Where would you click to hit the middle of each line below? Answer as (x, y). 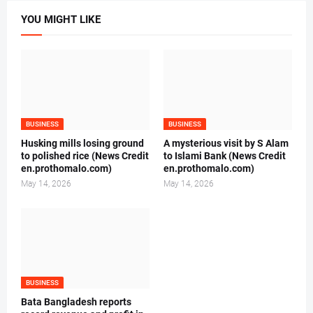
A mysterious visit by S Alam (226, 144)
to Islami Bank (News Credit (225, 156)
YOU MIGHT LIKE (61, 20)
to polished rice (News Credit (85, 156)
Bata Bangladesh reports (76, 302)
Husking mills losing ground (82, 144)
